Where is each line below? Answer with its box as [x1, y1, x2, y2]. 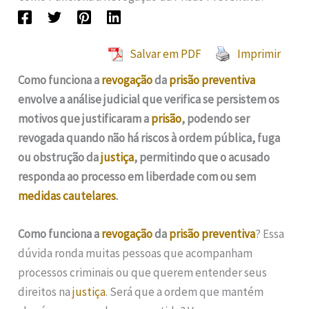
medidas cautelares [18, 188, 117, 203]
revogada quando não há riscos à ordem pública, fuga [18, 130, 281, 146]
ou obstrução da [18, 149, 101, 165]
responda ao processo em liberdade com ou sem [18, 168, 257, 184]
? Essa [255, 226, 285, 241]
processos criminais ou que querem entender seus [18, 264, 268, 280]
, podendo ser [181, 110, 250, 126]
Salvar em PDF [129, 46, 201, 61]
